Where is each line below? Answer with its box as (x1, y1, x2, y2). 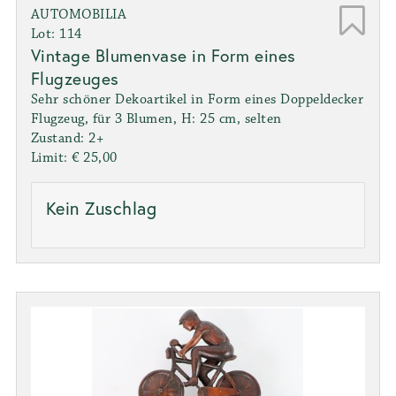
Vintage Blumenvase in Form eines (30, 43, 296, 66)
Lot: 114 (30, 25, 82, 42)
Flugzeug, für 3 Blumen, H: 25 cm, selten (30, 110, 282, 127)
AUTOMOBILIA (30, 5, 127, 23)
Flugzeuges (30, 66, 119, 89)
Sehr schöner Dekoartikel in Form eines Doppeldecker (30, 90, 364, 108)
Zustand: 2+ (30, 129, 104, 147)
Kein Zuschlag (45, 195, 157, 220)
